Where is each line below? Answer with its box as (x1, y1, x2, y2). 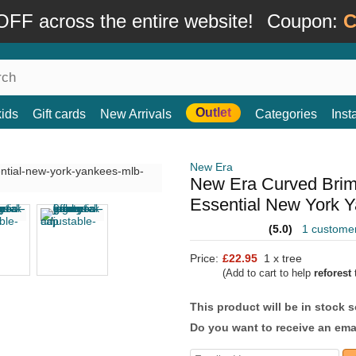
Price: (190, 252, 219, 265)
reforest (314, 267, 351, 279)
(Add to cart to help (222, 267, 314, 279)
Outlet (195, 106, 231, 119)
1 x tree (257, 252, 305, 265)
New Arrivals (100, 107, 172, 121)
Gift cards (33, 107, 86, 121)
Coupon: (266, 10, 343, 32)
